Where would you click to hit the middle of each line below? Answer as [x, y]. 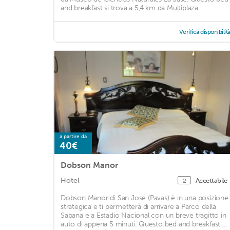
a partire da [73, 137]
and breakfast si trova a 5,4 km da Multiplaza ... [133, 8]
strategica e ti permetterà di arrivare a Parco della [138, 207]
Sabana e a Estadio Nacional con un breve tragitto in [143, 216]
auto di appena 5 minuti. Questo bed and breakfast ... [144, 224]
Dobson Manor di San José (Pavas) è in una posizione [145, 198]
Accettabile [212, 181]
